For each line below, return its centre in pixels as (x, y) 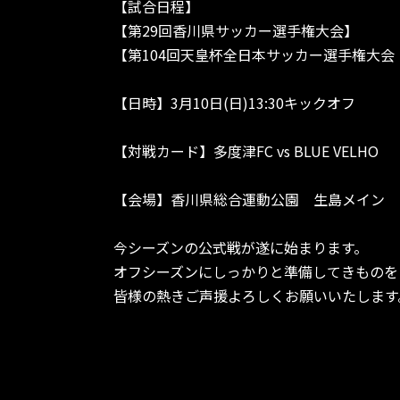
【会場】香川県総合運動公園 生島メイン (249, 200)
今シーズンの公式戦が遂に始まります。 (241, 248)
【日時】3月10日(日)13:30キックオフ (234, 103)
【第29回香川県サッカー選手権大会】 (236, 31)
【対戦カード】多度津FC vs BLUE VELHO (246, 151)
